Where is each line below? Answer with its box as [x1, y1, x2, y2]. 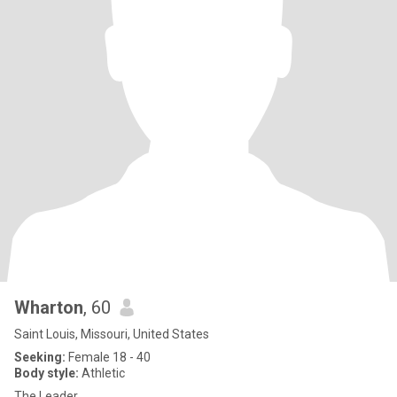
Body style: [14, 366, 79, 380]
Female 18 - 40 [66, 350, 151, 364]
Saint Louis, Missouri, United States [14, 327, 209, 341]
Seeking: [14, 350, 66, 364]
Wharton [14, 297, 83, 318]
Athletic [79, 366, 125, 380]
